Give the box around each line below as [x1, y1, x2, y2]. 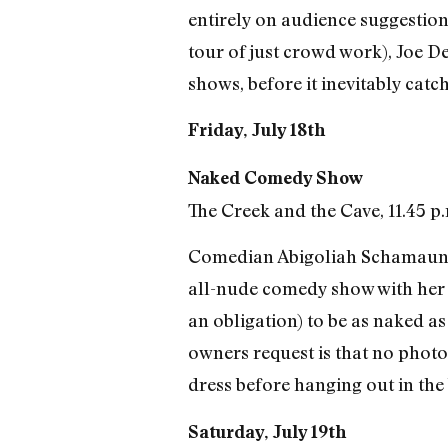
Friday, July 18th [187, 119, 326, 141]
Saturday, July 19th [187, 420, 347, 442]
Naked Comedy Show [187, 166, 363, 188]
